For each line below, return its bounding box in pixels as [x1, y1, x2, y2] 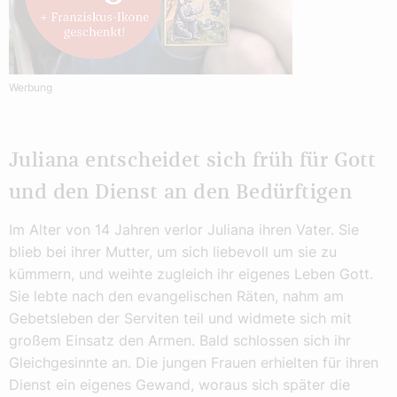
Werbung [9, 80, 52, 94]
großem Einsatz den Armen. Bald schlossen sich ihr [9, 331, 351, 349]
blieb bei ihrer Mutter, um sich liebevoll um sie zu [9, 242, 337, 261]
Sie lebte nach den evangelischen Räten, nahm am [9, 286, 344, 305]
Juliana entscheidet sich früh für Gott [9, 150, 377, 171]
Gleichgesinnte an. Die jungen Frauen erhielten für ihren [9, 353, 378, 371]
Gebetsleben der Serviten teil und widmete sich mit [9, 308, 352, 327]
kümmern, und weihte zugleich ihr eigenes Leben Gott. [9, 264, 373, 283]
